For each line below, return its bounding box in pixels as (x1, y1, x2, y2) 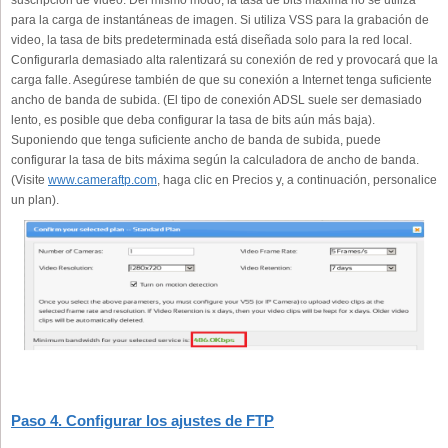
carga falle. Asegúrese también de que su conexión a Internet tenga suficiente (11, 73, 432, 88)
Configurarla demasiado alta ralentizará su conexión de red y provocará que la (11, 53, 438, 68)
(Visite (11, 173, 48, 188)
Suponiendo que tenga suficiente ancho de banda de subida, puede (11, 133, 381, 148)
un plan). (11, 193, 59, 208)
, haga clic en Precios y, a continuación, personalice (157, 173, 437, 188)
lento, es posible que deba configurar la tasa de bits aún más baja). (11, 113, 375, 128)
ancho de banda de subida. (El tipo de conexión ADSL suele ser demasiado (11, 93, 422, 108)
